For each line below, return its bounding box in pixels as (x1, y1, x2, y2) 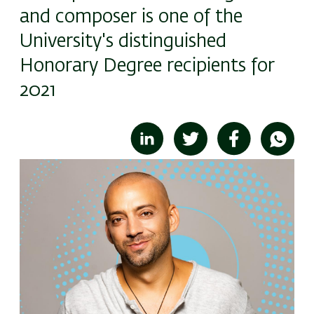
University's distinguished (20, 32, 226, 51)
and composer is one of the (20, 8, 243, 27)
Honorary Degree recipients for (20, 57, 275, 76)
